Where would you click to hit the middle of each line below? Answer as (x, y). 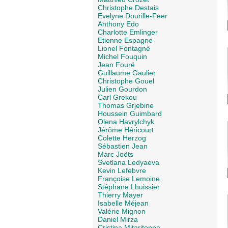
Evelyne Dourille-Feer (133, 16)
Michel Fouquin (122, 57)
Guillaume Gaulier (127, 73)
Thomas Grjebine (126, 106)
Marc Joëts (116, 154)
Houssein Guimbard (130, 114)
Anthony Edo (118, 24)
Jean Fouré (116, 65)
